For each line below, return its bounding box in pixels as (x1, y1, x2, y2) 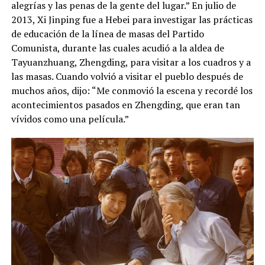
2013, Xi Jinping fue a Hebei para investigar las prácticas (11, 12, 253, 26)
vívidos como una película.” (11, 112, 129, 125)
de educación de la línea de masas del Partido (11, 27, 204, 40)
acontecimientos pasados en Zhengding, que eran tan (11, 98, 240, 111)
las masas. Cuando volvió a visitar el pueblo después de (11, 69, 243, 83)
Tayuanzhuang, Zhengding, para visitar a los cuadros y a (11, 55, 251, 69)
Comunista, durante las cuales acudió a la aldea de (11, 41, 224, 54)
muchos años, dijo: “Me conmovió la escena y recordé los (11, 83, 253, 97)
